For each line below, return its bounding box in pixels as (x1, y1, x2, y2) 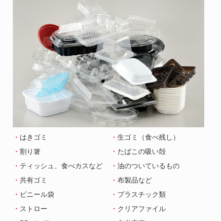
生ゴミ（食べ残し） (117, 133, 180, 142)
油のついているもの (117, 162, 180, 170)
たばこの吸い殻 (117, 147, 166, 156)
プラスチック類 (117, 190, 166, 199)
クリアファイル (117, 205, 166, 213)
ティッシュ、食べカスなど (20, 162, 103, 170)
